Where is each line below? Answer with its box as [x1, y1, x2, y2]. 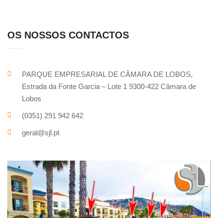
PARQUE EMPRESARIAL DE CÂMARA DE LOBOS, [22, 70, 193, 78]
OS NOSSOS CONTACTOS [7, 30, 129, 40]
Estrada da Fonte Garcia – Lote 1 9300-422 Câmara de [22, 82, 196, 91]
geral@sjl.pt [22, 128, 59, 137]
